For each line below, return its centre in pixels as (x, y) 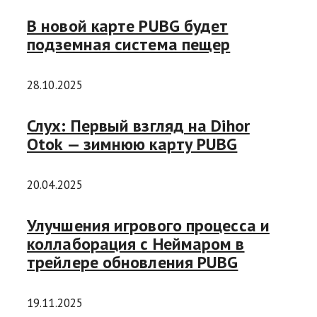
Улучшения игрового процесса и (148, 225)
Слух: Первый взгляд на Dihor (138, 126)
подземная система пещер (129, 45)
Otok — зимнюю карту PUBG (132, 144)
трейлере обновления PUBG (133, 262)
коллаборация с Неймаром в (136, 243)
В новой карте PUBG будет (128, 26)
